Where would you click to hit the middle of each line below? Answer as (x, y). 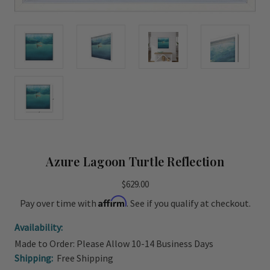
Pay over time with (59, 203)
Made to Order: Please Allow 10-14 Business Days (114, 243)
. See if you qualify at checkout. (188, 203)
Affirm (112, 201)
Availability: (39, 227)
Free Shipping (85, 258)
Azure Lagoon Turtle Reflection (135, 161)
